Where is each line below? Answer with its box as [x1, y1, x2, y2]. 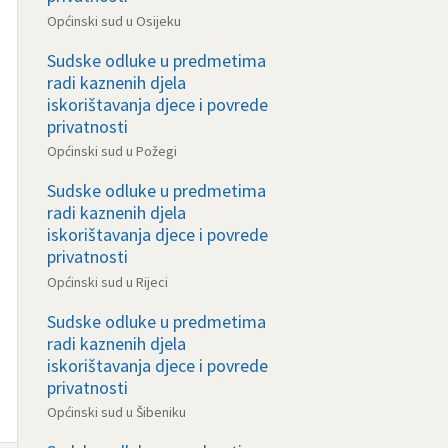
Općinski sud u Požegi [47, 142, 177, 161]
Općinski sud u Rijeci [47, 272, 168, 291]
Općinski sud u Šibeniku [47, 403, 186, 422]
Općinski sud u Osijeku [47, 11, 181, 30]
